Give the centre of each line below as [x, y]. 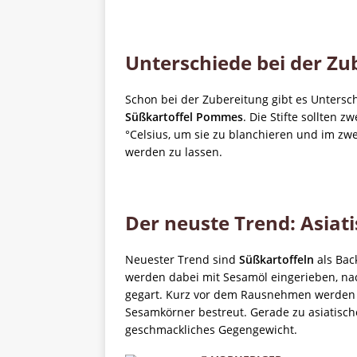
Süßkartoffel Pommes [184, 117]
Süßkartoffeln [277, 259]
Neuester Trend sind [182, 259]
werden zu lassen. [174, 152]
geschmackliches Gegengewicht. [211, 330]
